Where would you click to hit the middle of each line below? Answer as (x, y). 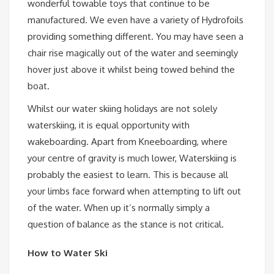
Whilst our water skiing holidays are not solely (122, 108)
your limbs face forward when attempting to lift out (134, 191)
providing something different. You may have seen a (135, 36)
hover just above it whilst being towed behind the (131, 69)
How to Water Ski (68, 253)
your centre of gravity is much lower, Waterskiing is (132, 158)
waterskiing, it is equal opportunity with (109, 125)
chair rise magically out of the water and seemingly (133, 53)
